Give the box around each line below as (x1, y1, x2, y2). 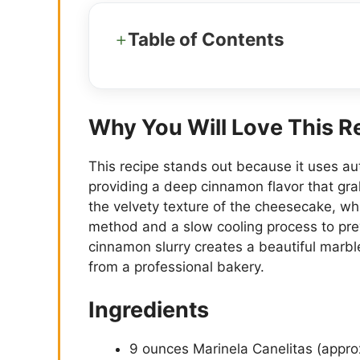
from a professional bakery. (88, 258, 264, 275)
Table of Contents (128, 27, 284, 50)
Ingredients (88, 297, 209, 324)
